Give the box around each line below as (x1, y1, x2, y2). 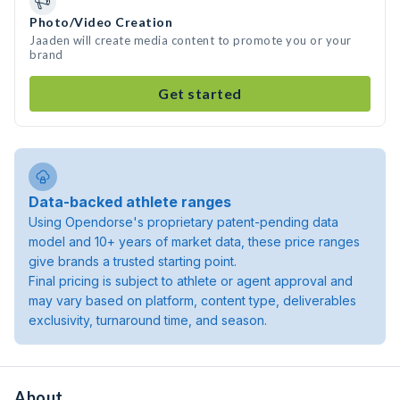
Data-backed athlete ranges (29, 193, 231, 211)
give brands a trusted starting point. (29, 254, 237, 269)
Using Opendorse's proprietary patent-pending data (29, 214, 338, 229)
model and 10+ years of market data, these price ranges (29, 234, 360, 249)
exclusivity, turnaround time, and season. (29, 312, 267, 328)
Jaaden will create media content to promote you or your (29, 33, 352, 47)
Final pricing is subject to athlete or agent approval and (29, 273, 353, 288)
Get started (158, 85, 242, 102)
